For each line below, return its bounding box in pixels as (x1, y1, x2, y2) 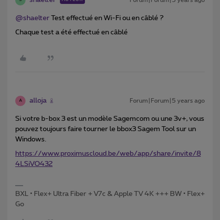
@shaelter (15, 14, 50, 22)
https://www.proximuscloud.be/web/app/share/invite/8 (15, 150, 201, 157)
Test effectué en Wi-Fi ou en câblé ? (50, 14, 164, 22)
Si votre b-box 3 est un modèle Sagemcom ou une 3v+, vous (15, 115, 204, 122)
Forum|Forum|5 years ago (130, 97, 205, 104)
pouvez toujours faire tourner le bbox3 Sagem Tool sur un (15, 125, 196, 133)
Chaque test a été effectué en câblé (15, 28, 128, 36)
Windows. (15, 136, 46, 143)
